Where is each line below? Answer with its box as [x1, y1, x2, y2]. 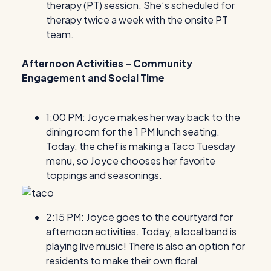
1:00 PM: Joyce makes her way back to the [46, 110, 240, 123]
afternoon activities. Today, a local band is [46, 225, 237, 238]
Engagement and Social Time [22, 71, 165, 85]
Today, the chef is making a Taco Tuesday [46, 139, 235, 152]
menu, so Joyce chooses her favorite [46, 154, 215, 167]
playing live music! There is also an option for [46, 240, 245, 253]
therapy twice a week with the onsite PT [46, 13, 228, 27]
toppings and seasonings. [46, 168, 162, 181]
